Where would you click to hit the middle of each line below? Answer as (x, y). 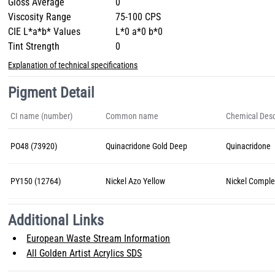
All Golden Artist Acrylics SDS (84, 253)
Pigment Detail (52, 93)
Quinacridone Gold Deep (147, 146)
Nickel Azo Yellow (136, 181)
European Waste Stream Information (99, 238)
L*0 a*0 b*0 (139, 32)
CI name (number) (42, 116)
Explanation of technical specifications (73, 65)
